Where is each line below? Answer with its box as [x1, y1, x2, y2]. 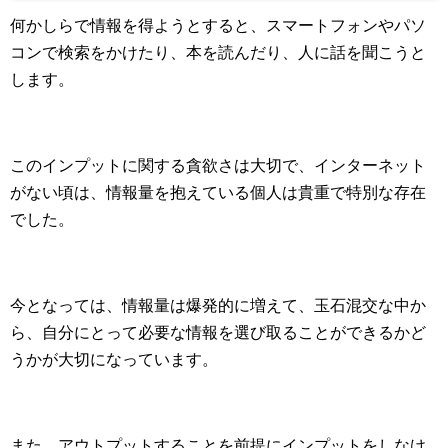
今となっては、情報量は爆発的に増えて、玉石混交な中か [10, 297, 426, 315]
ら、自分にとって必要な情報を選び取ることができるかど [10, 324, 426, 342]
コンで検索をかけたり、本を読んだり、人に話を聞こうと [10, 44, 426, 62]
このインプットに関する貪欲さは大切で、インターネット [10, 157, 426, 175]
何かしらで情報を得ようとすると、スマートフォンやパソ [10, 17, 426, 35]
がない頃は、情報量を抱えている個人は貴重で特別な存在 [10, 184, 426, 202]
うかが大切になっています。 [10, 351, 218, 369]
